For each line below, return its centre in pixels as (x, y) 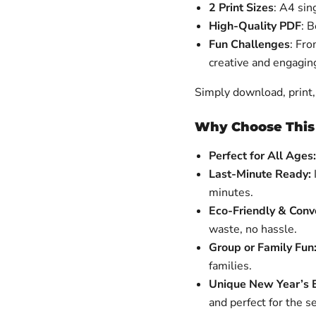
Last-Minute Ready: (260, 174)
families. (230, 266)
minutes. (231, 193)
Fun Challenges (249, 44)
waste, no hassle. (253, 229)
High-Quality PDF (255, 26)
